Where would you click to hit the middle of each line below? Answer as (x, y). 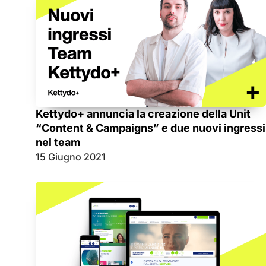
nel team (58, 142)
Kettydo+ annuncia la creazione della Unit (143, 114)
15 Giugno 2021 (71, 157)
